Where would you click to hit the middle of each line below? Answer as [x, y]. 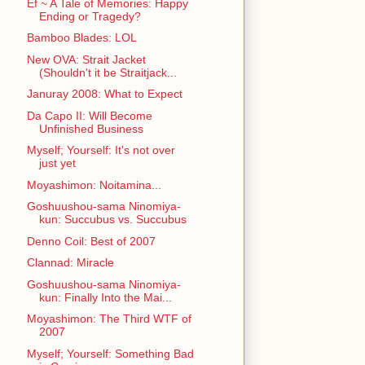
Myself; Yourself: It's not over [101, 150]
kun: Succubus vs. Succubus [112, 220]
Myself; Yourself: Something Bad [110, 353]
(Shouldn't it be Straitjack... [108, 72]
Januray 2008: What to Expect [104, 94]
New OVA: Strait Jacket [86, 59]
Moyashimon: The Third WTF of [109, 319]
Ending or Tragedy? [90, 16]
